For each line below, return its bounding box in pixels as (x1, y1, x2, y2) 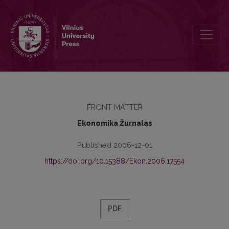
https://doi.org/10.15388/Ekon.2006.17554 (44, 157, 185, 165)
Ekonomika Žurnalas (77, 119, 152, 127)
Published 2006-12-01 (77, 141, 152, 149)
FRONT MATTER (86, 103, 143, 111)
